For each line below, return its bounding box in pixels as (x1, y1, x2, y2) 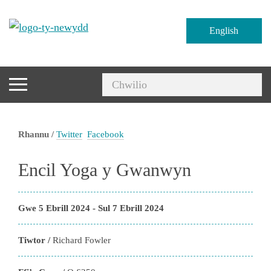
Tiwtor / (18, 235, 53, 245)
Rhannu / (18, 129, 56, 139)
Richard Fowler (53, 235, 111, 245)
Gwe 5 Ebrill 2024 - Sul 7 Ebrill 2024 (18, 203, 164, 213)
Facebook (87, 129, 124, 139)
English (209, 25, 239, 36)
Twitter (56, 129, 82, 139)
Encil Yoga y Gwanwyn (18, 160, 191, 180)
